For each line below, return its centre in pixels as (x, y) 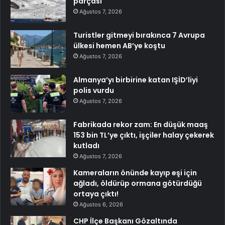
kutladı (86, 145)
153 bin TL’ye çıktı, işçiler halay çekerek (144, 135)
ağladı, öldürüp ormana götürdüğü (138, 183)
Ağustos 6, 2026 (101, 204)
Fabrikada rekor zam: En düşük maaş (141, 124)
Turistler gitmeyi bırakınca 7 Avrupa (139, 35)
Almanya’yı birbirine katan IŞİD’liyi (136, 80)
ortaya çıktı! (96, 194)
